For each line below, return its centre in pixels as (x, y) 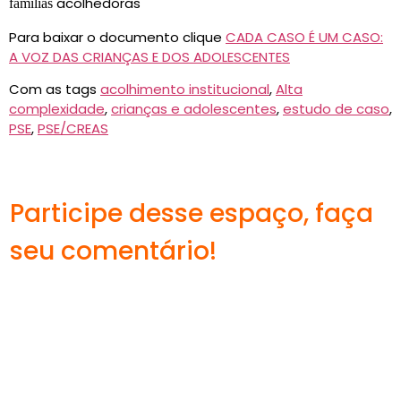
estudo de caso (336, 109)
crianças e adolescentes (194, 109)
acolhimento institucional (185, 90)
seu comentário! (113, 252)
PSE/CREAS (73, 129)
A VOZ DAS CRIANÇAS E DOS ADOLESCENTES (149, 56)
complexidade (57, 109)
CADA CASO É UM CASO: (304, 37)
